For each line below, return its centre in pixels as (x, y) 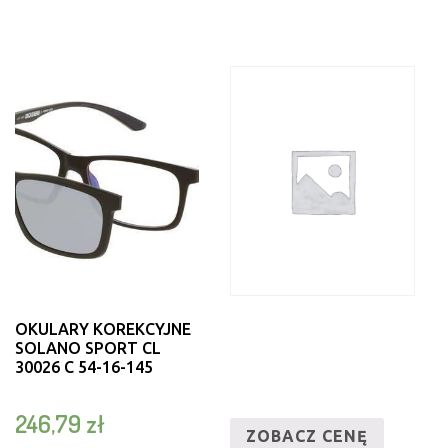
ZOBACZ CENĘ (307, 436)
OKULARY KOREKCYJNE (102, 329)
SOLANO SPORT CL (87, 348)
